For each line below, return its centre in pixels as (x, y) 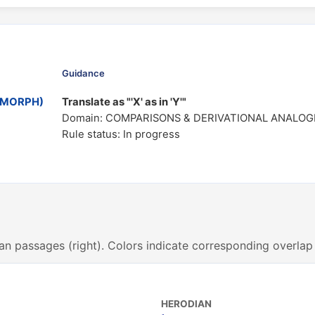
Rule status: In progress (121, 134)
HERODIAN (186, 304)
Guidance (83, 73)
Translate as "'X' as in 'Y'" (124, 102)
